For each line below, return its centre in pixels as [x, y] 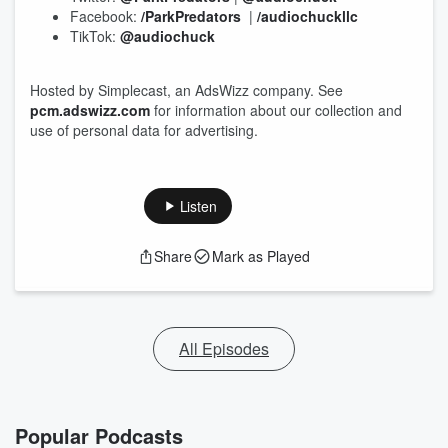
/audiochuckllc [305, 16]
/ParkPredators [189, 16]
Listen [198, 206]
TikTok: [95, 36]
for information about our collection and [276, 110]
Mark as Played [261, 256]
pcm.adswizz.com [90, 110]
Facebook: [103, 16]
